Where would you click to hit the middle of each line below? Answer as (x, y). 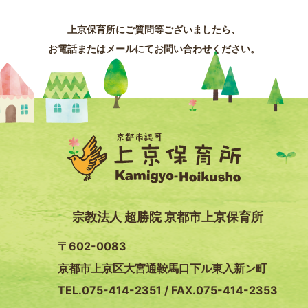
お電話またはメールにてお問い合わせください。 (154, 48)
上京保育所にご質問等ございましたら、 (154, 29)
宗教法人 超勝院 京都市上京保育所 (168, 217)
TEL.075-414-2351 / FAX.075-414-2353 (168, 290)
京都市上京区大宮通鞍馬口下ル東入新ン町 (162, 268)
